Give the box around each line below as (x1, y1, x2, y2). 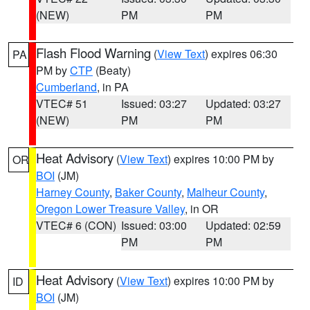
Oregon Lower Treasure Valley (36, 201, 185, 217)
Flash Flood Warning (36, 44, 151, 62)
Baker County (115, 184, 181, 200)
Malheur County (187, 184, 264, 200)
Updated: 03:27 (206, 95, 282, 111)
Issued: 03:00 (120, 217, 187, 233)
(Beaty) (93, 62, 131, 78)
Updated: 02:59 (206, 217, 282, 233)
